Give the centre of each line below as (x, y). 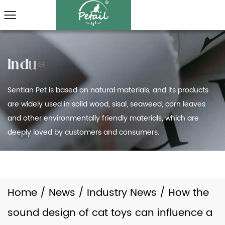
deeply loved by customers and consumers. (83, 133)
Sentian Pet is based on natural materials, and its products (108, 90)
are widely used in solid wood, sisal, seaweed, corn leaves (106, 104)
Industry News (122, 193)
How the (189, 193)
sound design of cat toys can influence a (110, 213)
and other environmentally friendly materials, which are (103, 119)
